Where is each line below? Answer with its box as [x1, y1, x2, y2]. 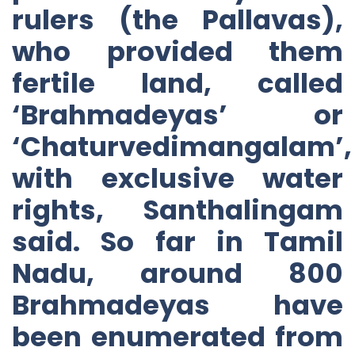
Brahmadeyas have [12, 285, 343, 324]
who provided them [12, 32, 343, 71]
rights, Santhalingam [12, 190, 343, 229]
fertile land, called [12, 63, 343, 102]
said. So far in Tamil [12, 222, 343, 261]
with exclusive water [12, 158, 343, 197]
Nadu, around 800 [12, 254, 343, 292]
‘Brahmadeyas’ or [12, 95, 343, 134]
